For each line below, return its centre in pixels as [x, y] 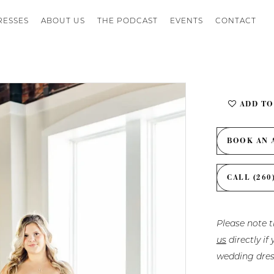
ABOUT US [63, 20]
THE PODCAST [128, 20]
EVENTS [187, 20]
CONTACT [236, 20]
